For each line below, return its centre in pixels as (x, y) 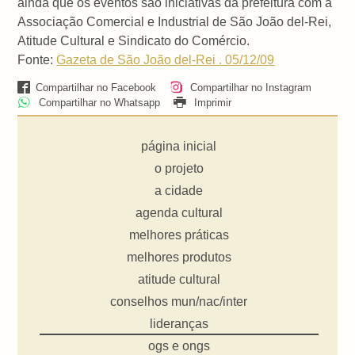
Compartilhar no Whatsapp (97, 102)
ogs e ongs (179, 345)
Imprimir (211, 102)
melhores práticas (179, 235)
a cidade (179, 190)
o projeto (179, 168)
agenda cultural (179, 212)
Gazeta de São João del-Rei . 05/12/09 (166, 59)
